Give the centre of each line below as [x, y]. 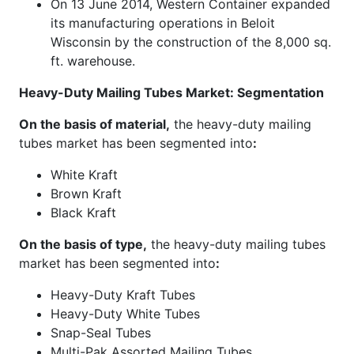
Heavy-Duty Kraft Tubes [123, 294]
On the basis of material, [94, 124]
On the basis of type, [83, 244]
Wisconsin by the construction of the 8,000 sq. [191, 41]
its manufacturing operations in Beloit [163, 23]
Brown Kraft [86, 193]
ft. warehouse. [93, 60]
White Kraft [84, 174]
